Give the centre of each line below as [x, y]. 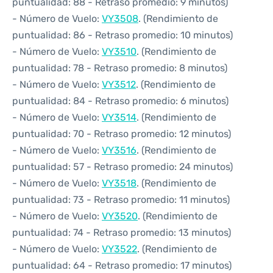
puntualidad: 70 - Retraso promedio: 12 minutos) [122, 134]
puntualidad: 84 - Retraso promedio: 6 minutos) [120, 101]
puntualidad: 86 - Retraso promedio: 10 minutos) [122, 35]
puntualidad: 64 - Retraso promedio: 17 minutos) [122, 265]
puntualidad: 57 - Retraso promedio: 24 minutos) [122, 167]
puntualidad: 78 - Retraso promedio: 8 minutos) [120, 68]
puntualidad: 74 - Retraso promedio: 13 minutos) [122, 232]
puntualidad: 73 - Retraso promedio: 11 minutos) [121, 200]
